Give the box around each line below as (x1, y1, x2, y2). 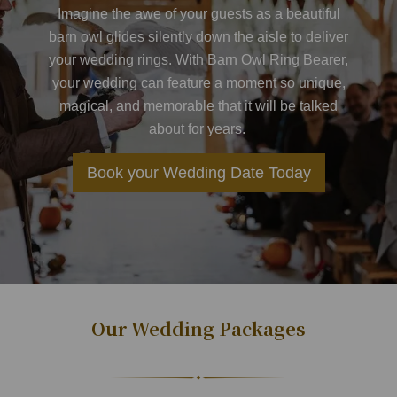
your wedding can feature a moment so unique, (51, 75, 346, 90)
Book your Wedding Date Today (86, 164, 311, 182)
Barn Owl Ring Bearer (207, 52, 345, 67)
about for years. (148, 121, 249, 136)
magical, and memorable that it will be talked (59, 98, 338, 113)
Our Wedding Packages (91, 315, 306, 341)
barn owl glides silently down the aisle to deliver (49, 29, 348, 44)
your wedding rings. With (49, 52, 207, 67)
